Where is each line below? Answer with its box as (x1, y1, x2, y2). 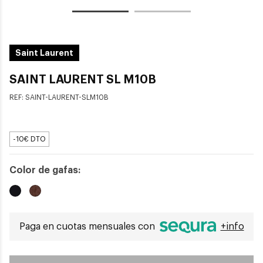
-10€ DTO (13, 136, 46, 143)
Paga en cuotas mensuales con (19, 222, 157, 232)
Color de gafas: (9, 166, 80, 176)
